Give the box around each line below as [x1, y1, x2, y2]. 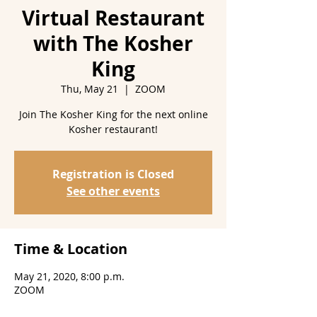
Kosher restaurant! [69, 122, 158, 136]
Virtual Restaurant [22, 4, 204, 32]
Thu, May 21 [61, 81, 118, 96]
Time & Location [14, 238, 127, 258]
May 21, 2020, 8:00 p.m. [14, 269, 125, 283]
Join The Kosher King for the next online [18, 107, 208, 121]
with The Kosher [33, 29, 193, 57]
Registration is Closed [52, 166, 174, 182]
